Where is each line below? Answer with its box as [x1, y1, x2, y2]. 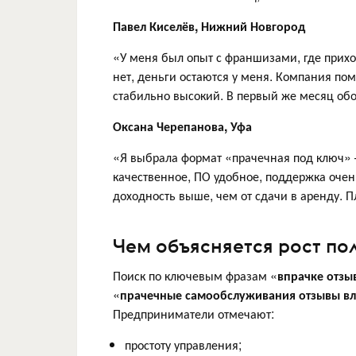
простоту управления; [125, 335, 242, 354]
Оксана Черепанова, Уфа [113, 116, 252, 135]
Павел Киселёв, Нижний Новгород [113, 16, 305, 35]
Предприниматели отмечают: [113, 304, 274, 323]
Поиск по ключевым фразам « [113, 266, 277, 284]
